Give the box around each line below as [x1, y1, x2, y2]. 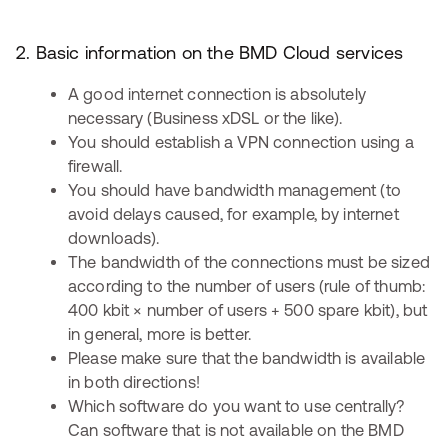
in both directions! [68, 373, 200, 391]
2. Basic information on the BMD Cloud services [16, 42, 404, 63]
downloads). [68, 229, 160, 247]
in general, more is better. [68, 325, 252, 343]
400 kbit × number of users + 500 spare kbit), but [68, 301, 428, 319]
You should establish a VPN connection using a [68, 133, 414, 151]
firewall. [68, 157, 123, 175]
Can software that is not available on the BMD [68, 421, 404, 439]
